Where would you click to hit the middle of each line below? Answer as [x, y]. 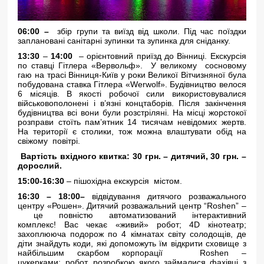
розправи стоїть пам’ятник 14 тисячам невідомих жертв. [132, 122]
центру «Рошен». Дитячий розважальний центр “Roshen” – [132, 206]
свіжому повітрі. [49, 141]
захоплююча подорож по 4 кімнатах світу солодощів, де [132, 234]
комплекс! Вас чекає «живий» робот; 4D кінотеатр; [132, 225]
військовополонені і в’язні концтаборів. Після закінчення [132, 103]
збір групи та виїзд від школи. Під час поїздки [150, 31]
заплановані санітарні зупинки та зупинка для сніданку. [124, 41]
